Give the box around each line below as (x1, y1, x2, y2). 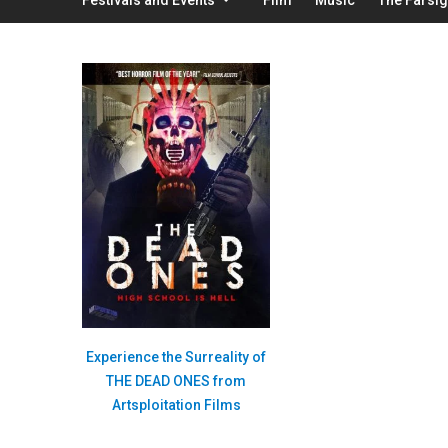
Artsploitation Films (111, 397, 241, 414)
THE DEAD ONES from (106, 373, 247, 390)
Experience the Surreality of (86, 349, 267, 366)
